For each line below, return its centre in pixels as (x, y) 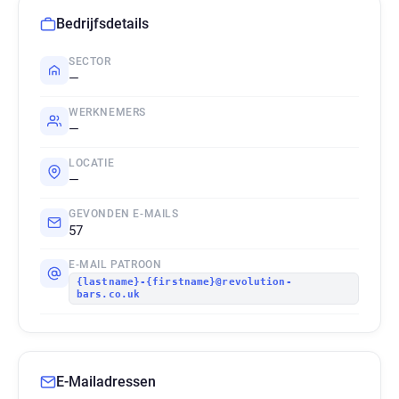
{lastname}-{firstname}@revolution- (184, 282)
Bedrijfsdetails (102, 24)
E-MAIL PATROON (115, 265)
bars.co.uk (109, 294)
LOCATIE (92, 163)
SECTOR (90, 61)
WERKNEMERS (107, 112)
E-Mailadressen (106, 382)
